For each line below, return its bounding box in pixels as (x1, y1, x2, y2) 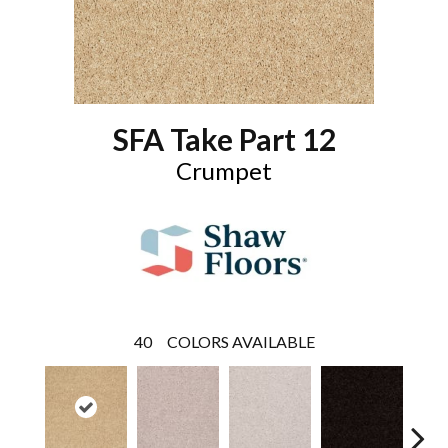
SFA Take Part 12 (112, 121, 336, 157)
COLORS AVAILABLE (166, 332, 315, 351)
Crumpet (176, 156, 272, 185)
